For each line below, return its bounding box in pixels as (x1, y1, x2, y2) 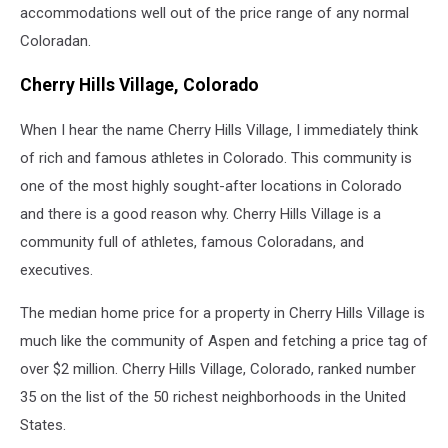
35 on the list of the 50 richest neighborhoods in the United (20, 387, 406, 406)
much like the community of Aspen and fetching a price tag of (20, 331, 428, 350)
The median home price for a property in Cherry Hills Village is (20, 303, 425, 322)
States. (20, 415, 66, 434)
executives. (20, 260, 93, 279)
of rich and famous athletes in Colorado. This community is (20, 148, 412, 167)
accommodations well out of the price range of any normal (20, 3, 409, 22)
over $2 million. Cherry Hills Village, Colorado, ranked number (20, 359, 416, 378)
